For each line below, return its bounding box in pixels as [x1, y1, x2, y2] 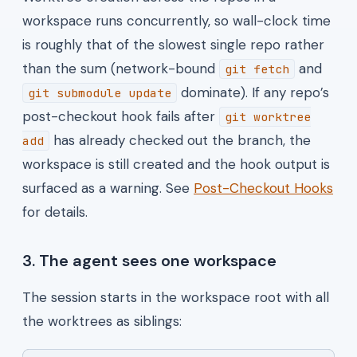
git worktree [225, 108, 311, 124]
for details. [22, 202, 88, 221]
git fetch [225, 61, 289, 76]
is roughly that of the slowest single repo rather [22, 35, 324, 53]
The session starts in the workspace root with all [22, 288, 329, 306]
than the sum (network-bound [22, 59, 219, 77]
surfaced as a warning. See [22, 178, 194, 197]
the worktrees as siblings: [22, 312, 182, 330]
